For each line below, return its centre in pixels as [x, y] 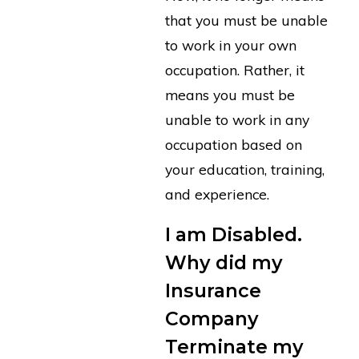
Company [212, 319]
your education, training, [244, 169]
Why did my [224, 263]
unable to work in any [237, 119]
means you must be [230, 94]
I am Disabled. [233, 235]
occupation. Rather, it [234, 69]
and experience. [217, 194]
